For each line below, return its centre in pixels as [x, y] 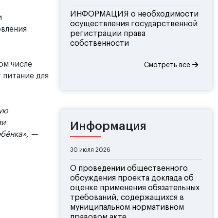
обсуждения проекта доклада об [132, 178]
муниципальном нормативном [127, 208]
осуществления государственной [134, 24]
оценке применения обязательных [135, 188]
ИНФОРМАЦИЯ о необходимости [134, 14]
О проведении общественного [129, 169]
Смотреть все [168, 65]
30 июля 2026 [90, 150]
